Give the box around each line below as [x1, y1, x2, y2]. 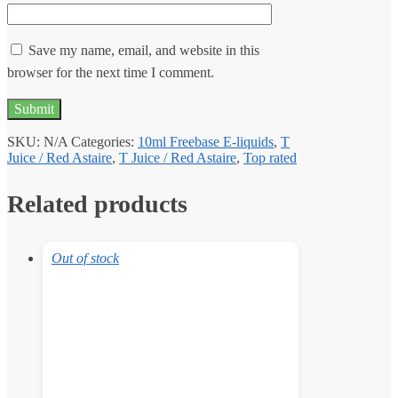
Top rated [243, 149, 297, 165]
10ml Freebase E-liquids [138, 133, 274, 149]
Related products [7, 189, 187, 218]
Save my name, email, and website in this [28, 42, 259, 58]
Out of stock [52, 251, 119, 267]
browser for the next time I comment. [7, 64, 214, 80]
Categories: [71, 133, 138, 149]
